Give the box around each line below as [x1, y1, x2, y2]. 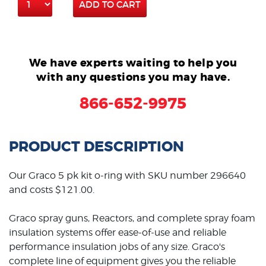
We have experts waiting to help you [28, 55, 237, 70]
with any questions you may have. [36, 69, 230, 84]
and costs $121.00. [9, 183, 94, 195]
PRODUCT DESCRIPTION [9, 137, 184, 156]
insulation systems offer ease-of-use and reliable [9, 226, 226, 238]
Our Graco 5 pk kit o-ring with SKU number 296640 [9, 169, 246, 181]
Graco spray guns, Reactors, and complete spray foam [9, 212, 255, 224]
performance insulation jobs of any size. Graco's [9, 240, 225, 252]
